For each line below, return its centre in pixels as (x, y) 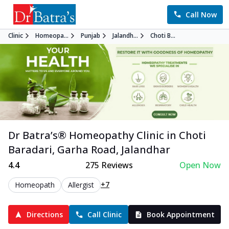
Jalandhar (146, 150)
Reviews (116, 165)
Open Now (200, 165)
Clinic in (155, 135)
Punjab (90, 36)
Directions (45, 215)
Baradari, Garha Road (62, 150)
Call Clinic (105, 215)
